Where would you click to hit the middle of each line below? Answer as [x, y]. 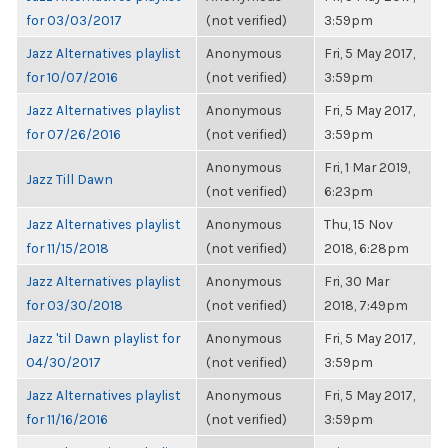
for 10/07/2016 [72, 77]
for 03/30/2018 [74, 305]
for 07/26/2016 [73, 134]
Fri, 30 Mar [356, 281]
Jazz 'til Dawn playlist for [103, 338]
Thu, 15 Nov [358, 224]
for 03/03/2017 [74, 20]
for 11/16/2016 [67, 419]
